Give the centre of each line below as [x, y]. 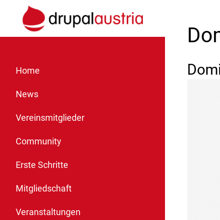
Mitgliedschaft [44, 188]
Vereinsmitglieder [50, 118]
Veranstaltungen [48, 212]
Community [39, 141]
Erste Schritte [42, 165]
